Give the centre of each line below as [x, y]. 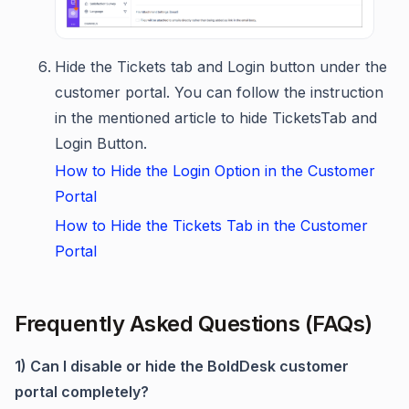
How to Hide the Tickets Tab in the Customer [211, 226]
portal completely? [82, 392]
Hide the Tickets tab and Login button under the [221, 67]
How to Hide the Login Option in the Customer [215, 171]
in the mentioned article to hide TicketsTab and [216, 118]
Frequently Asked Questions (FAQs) [194, 324]
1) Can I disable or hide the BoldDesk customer [182, 367]
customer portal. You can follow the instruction [219, 93]
